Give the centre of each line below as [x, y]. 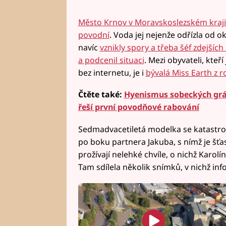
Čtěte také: [101, 95]
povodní [94, 35]
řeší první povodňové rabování [138, 107]
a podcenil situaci [111, 60]
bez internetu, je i [112, 72]
